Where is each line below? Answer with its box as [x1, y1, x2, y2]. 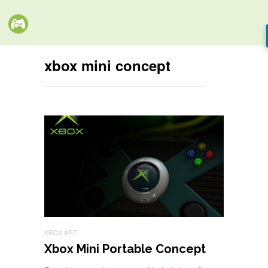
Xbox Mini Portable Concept [44, 242, 206, 256]
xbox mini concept [44, 55, 170, 75]
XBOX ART [44, 227, 77, 237]
